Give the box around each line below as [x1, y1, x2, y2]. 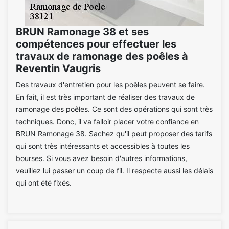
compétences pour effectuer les [16, 37, 176, 50]
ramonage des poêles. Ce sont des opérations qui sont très [16, 104, 213, 113]
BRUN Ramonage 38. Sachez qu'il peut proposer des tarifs [16, 129, 212, 138]
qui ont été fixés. [16, 178, 72, 187]
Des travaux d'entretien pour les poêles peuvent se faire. [16, 80, 205, 89]
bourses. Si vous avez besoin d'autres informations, [16, 153, 187, 163]
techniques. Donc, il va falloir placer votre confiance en [16, 117, 199, 126]
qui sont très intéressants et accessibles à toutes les [16, 141, 190, 150]
